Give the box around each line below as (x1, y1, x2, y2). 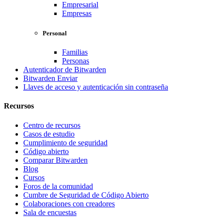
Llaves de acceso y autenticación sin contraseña (23, 83, 168, 92)
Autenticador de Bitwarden (23, 65, 106, 74)
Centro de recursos (23, 121, 80, 129)
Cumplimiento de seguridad (23, 138, 108, 147)
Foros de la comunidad (23, 182, 93, 190)
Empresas (62, 9, 92, 17)
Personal (43, 29, 67, 37)
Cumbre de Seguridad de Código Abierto (23, 190, 149, 199)
